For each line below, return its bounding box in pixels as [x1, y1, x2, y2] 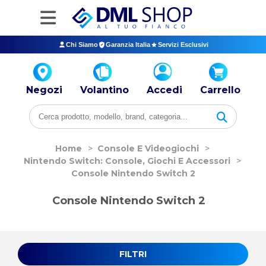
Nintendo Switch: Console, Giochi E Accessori [24, 156, 230, 166]
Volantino [80, 84, 129, 96]
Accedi [146, 84, 182, 96]
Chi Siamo [65, 41, 98, 48]
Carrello [199, 84, 240, 96]
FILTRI [119, 249, 147, 259]
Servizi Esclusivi [157, 41, 208, 48]
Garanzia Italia [105, 41, 150, 48]
